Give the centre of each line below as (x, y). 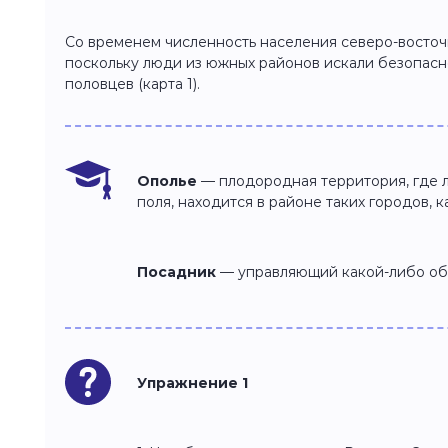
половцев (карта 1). (132, 84)
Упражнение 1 (192, 383)
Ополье (167, 181)
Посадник (176, 272)
